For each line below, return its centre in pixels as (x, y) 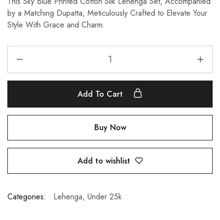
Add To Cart (101, 94)
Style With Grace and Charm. (56, 25)
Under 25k (105, 197)
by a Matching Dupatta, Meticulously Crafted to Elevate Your (107, 13)
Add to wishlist (104, 161)
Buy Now (110, 127)
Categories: (27, 197)
